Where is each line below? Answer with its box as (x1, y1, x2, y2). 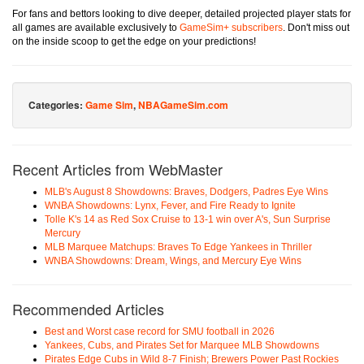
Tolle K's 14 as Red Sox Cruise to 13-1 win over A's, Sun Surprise (45, 214, 331, 226)
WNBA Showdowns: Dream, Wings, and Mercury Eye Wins (45, 255, 301, 267)
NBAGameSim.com (138, 97, 228, 113)
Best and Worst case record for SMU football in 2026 (45, 326, 275, 338)
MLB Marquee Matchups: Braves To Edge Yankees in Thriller (45, 241, 312, 253)
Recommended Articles (12, 298, 164, 320)
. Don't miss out (283, 22, 349, 34)
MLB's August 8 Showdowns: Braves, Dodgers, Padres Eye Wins (45, 186, 328, 198)
